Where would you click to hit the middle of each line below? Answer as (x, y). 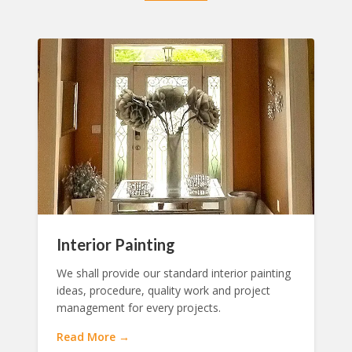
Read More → (93, 337)
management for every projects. (139, 308)
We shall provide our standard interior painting (174, 273)
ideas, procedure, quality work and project (163, 291)
